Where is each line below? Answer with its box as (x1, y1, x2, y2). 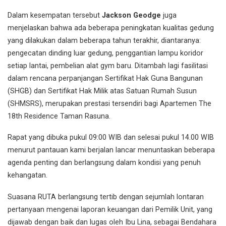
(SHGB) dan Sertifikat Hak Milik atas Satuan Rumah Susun (8, 86, 197, 95)
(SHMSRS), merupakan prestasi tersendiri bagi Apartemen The (8, 99, 211, 108)
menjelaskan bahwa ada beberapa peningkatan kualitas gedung (8, 23, 214, 32)
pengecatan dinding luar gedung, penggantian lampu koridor (8, 48, 203, 58)
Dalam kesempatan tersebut (8, 11, 102, 20)
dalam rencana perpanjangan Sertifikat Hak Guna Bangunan (8, 74, 203, 83)
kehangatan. (8, 171, 47, 180)
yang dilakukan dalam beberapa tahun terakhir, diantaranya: (8, 36, 201, 45)
